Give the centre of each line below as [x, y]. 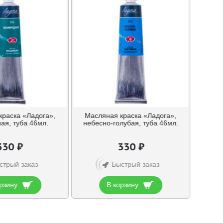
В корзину [123, 184]
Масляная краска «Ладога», [131, 115]
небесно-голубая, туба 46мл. [131, 123]
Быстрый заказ [135, 164]
